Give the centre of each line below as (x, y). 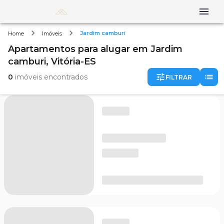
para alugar (104, 49)
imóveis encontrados (50, 77)
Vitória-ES (73, 61)
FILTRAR (179, 77)
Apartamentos (42, 49)
